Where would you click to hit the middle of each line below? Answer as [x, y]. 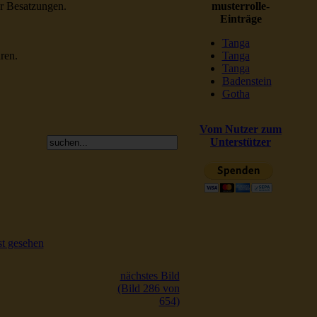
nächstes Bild [150, 276]
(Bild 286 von [148, 288]
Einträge [241, 19]
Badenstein [247, 81]
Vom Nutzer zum [241, 129]
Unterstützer [241, 142]
